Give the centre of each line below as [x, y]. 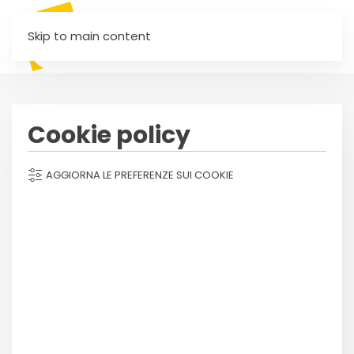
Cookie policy [109, 135]
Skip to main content [89, 36]
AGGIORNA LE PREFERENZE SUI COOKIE [139, 175]
